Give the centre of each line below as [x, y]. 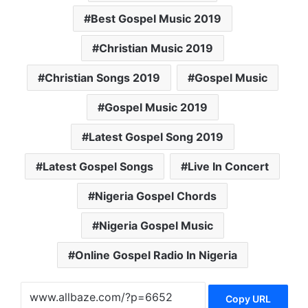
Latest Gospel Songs [98, 167]
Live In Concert [228, 167]
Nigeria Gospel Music [156, 226]
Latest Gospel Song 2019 [156, 137]
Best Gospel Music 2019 [156, 19]
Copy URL [248, 298]
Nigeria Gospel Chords [156, 196]
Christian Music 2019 [156, 48]
